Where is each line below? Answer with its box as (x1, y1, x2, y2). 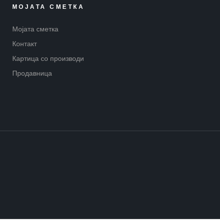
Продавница (12, 68, 52, 79)
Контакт (12, 39, 37, 49)
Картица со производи (12, 54, 84, 64)
